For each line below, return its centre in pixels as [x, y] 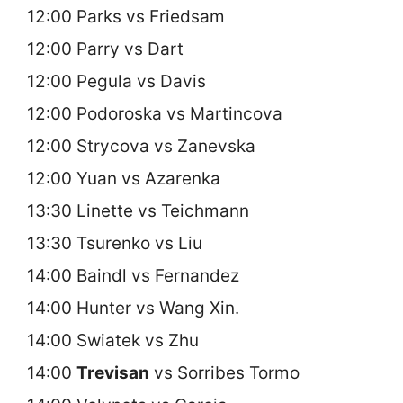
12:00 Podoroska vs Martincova [155, 113]
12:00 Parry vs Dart [105, 49]
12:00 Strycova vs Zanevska [141, 146]
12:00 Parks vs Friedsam [126, 16]
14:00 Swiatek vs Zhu [113, 340]
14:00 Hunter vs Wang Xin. [133, 308]
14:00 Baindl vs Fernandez [133, 275]
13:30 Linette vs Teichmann [138, 210]
